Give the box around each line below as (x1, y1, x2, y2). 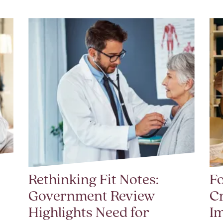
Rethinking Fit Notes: (28, 173, 159, 189)
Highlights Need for (28, 206, 150, 222)
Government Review (28, 189, 156, 205)
